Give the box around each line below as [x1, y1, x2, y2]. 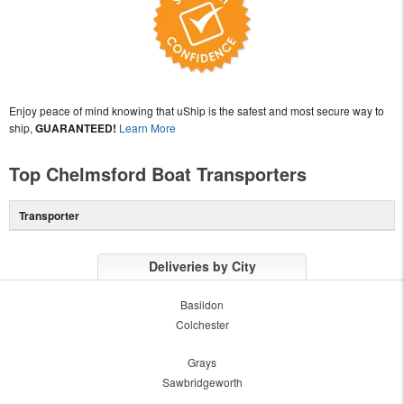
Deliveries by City [148, 256, 256, 275]
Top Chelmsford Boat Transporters [9, 160, 307, 187]
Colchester [175, 316, 229, 332]
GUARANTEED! [35, 119, 116, 136]
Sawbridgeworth [161, 373, 243, 390]
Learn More [119, 119, 176, 135]
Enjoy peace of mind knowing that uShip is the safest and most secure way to [9, 102, 384, 118]
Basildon [180, 296, 224, 312]
